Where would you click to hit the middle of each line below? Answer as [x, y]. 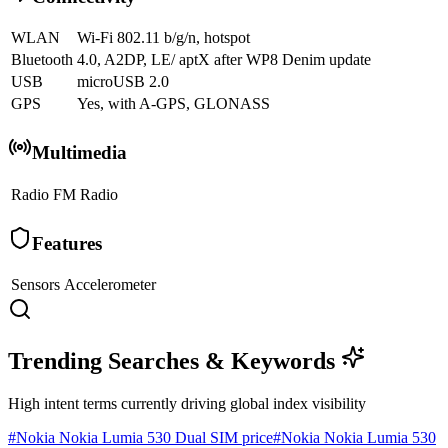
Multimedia [79, 153]
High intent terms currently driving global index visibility [187, 404]
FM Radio [85, 194]
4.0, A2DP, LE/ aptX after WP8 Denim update [224, 60]
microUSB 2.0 [123, 82]
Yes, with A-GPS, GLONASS [173, 104]
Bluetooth [42, 60]
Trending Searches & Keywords [174, 361]
